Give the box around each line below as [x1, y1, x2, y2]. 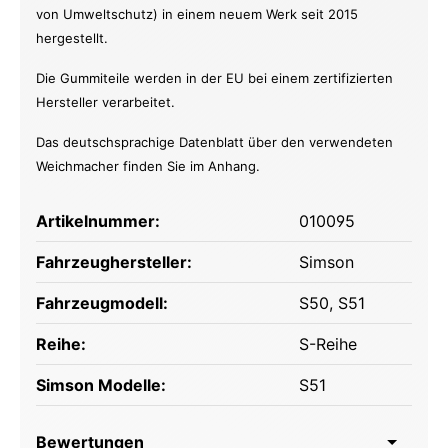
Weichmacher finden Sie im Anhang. [36, 158, 260, 175]
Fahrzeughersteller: [36, 252, 192, 273]
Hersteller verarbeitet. [36, 94, 183, 111]
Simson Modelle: [36, 375, 166, 396]
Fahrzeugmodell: [36, 293, 168, 314]
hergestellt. [36, 30, 108, 47]
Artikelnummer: [36, 211, 160, 232]
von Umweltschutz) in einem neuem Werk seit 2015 [36, 6, 358, 23]
